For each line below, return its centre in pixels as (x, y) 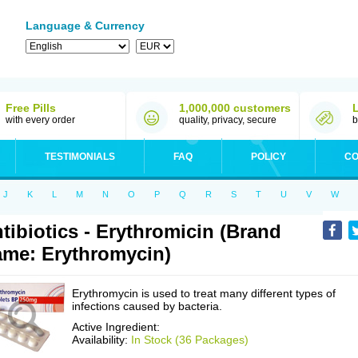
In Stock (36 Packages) (190, 340)
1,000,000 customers (235, 108)
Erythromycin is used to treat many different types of (204, 293)
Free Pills (31, 108)
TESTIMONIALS (80, 157)
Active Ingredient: (116, 327)
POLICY (268, 157)
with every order (40, 120)
